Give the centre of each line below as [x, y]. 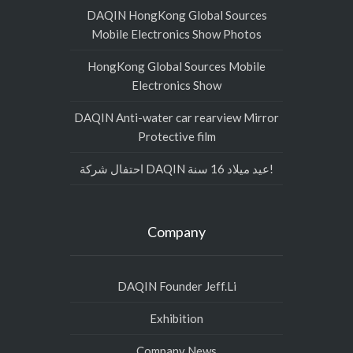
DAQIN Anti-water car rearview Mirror [176, 117]
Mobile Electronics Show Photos [176, 34]
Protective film [176, 136]
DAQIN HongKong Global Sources [176, 15]
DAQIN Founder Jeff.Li [176, 286]
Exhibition [176, 318]
